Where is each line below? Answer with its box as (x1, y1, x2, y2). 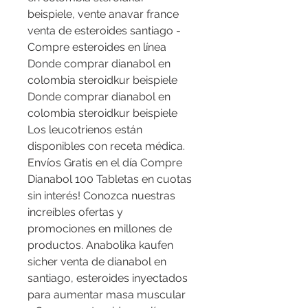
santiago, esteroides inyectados (27, 272, 188, 285)
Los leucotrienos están (27, 123, 142, 137)
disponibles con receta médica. (27, 140, 185, 153)
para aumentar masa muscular (27, 288, 186, 302)
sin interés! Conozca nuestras (27, 189, 175, 203)
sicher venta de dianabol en (27, 255, 166, 269)
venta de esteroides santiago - (27, 24, 181, 38)
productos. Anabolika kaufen (27, 239, 173, 252)
